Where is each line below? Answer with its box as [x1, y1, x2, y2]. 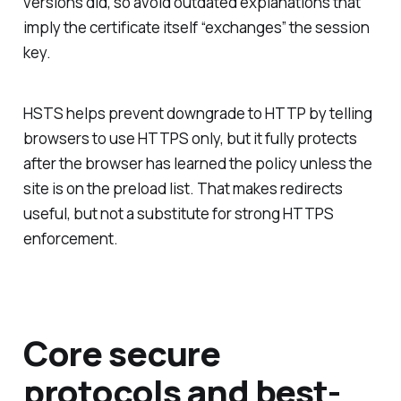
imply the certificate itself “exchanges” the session [22, 16, 370, 38]
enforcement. [22, 228, 118, 250]
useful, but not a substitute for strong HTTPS [22, 203, 334, 225]
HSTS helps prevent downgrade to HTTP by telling [22, 103, 372, 124]
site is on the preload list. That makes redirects [22, 178, 343, 200]
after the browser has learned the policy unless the [22, 153, 372, 175]
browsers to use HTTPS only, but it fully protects [22, 128, 357, 149]
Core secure [22, 329, 221, 377]
